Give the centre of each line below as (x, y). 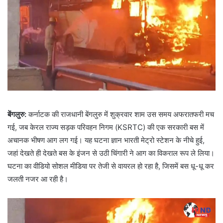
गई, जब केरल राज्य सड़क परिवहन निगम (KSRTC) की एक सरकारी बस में (106, 127)
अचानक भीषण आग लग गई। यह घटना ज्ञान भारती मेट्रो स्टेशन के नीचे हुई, (106, 140)
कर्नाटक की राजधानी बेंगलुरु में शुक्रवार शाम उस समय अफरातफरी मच (120, 114)
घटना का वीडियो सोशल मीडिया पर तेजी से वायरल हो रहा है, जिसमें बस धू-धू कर (111, 166)
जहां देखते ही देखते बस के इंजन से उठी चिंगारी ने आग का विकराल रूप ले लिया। (111, 153)
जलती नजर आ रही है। (38, 179)
